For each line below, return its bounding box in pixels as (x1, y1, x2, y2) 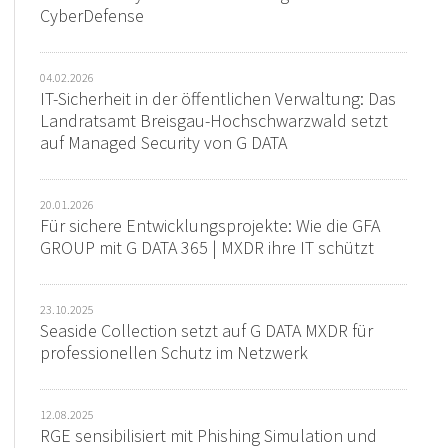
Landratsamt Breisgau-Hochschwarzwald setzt (40, 109, 389, 133)
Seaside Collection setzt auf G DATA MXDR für (40, 319, 374, 343)
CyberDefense (40, 4, 145, 28)
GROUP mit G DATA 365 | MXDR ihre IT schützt (40, 236, 375, 260)
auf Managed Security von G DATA (40, 131, 288, 155)
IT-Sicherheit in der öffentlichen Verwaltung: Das (40, 87, 397, 111)
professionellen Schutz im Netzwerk (40, 341, 309, 365)
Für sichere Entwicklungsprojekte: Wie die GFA (40, 214, 381, 238)
